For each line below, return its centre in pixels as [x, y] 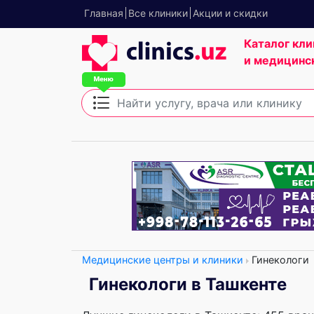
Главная [104, 13]
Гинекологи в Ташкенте [188, 284]
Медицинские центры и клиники [163, 260]
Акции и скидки [230, 13]
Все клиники [158, 13]
